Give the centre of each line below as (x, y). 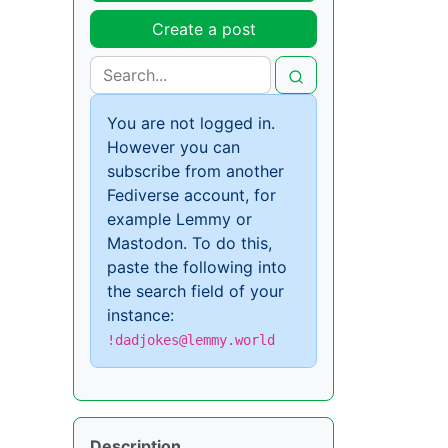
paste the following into (197, 267)
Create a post (203, 29)
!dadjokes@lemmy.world (191, 340)
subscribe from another (195, 171)
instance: (140, 315)
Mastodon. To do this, (189, 243)
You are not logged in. (191, 123)
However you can (173, 147)
